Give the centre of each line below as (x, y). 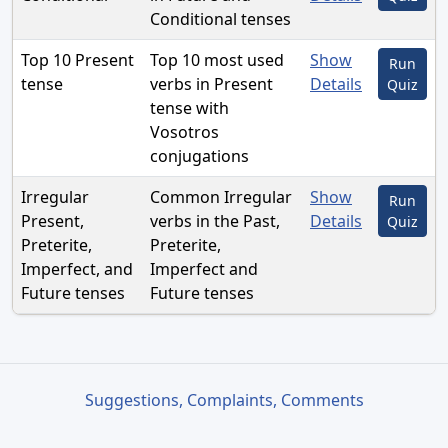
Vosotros (184, 132)
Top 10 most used (217, 60)
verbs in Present (211, 84)
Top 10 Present (77, 60)
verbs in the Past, (215, 221)
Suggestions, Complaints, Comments (224, 400)
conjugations (199, 156)
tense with (189, 108)
